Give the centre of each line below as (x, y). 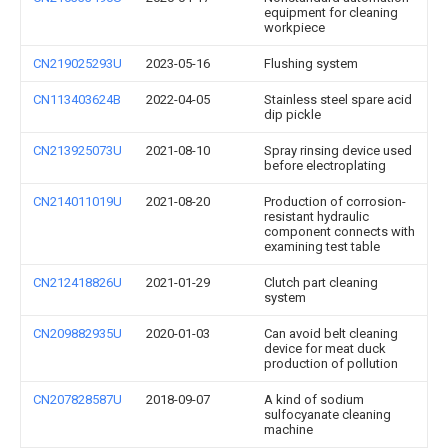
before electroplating (325, 165)
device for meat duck (325, 348)
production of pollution (331, 363)
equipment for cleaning (331, 12)
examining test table (322, 246)
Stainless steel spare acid (338, 99)
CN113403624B (77, 99)
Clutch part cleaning (321, 282)
